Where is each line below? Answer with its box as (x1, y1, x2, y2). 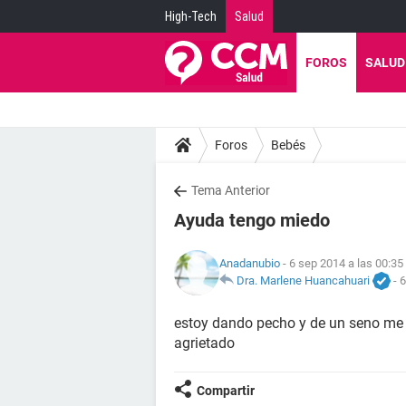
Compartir (197, 383, 255, 398)
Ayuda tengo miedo (174, 209, 330, 231)
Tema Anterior (191, 183, 270, 198)
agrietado (174, 334, 235, 352)
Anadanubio (219, 256, 280, 270)
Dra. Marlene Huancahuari (237, 273, 370, 287)
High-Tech (165, 9, 217, 24)
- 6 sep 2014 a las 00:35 (280, 256, 403, 270)
